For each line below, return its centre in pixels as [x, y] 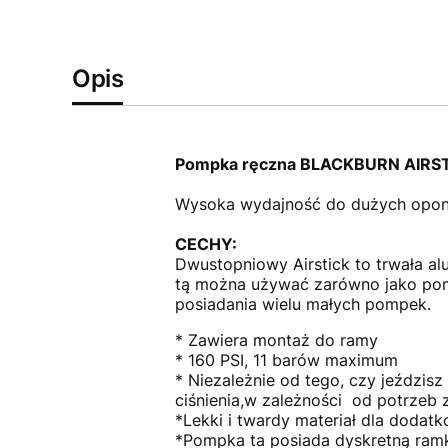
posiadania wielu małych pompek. [302, 304]
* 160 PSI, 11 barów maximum [286, 360]
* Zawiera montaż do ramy [276, 340]
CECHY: [205, 244]
